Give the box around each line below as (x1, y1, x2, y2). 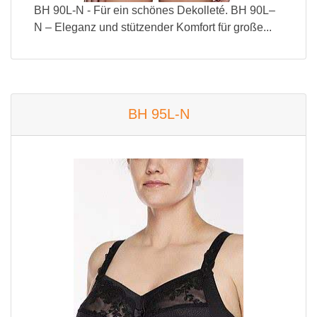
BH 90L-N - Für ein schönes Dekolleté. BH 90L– (34, 4, 275, 16)
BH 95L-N (127, 106, 190, 122)
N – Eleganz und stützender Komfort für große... (34, 21, 272, 33)
